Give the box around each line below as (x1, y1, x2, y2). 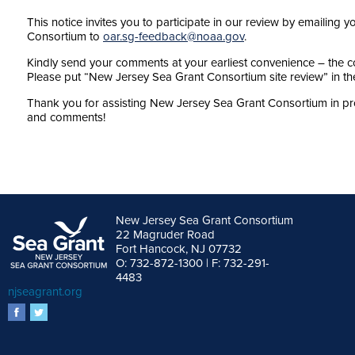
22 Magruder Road (116, 227, 215, 242)
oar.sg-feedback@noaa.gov (103, 29, 244, 44)
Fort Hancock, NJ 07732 (116, 242, 242, 256)
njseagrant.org (8, 284, 82, 299)
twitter (48, 303, 78, 318)
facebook (25, 303, 74, 318)
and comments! (27, 110, 105, 124)
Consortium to (27, 29, 103, 44)
